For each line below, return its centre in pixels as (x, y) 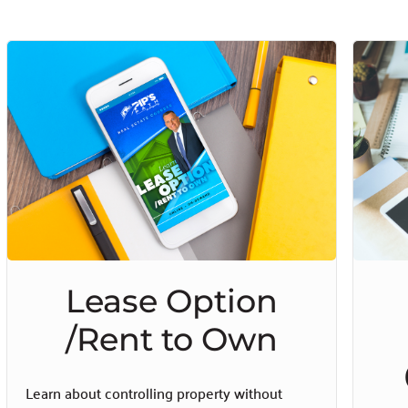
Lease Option (171, 301)
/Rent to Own (171, 340)
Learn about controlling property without (154, 392)
